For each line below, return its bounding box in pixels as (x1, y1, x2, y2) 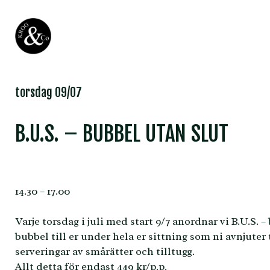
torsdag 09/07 (15, 85, 82, 100)
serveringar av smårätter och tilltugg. (15, 245, 195, 258)
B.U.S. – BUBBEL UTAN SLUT (15, 121, 228, 147)
